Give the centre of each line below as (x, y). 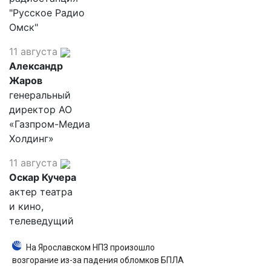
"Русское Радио (47, 13)
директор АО (41, 109)
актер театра (41, 192)
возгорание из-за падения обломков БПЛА (98, 260)
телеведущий (41, 221)
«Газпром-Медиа (50, 124)
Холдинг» (31, 139)
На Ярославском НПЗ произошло (90, 247)
